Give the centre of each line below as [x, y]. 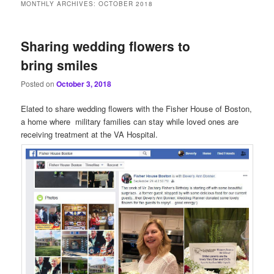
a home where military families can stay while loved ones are [130, 122]
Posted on [39, 84]
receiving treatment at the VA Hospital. [91, 135]
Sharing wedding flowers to [106, 46]
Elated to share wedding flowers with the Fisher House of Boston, [137, 109]
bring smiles [60, 65]
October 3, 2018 [84, 84]
